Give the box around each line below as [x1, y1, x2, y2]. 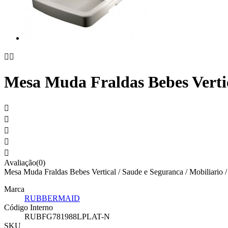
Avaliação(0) [4, 158, 45, 167]
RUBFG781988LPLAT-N [24, 212, 110, 221]
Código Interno [4, 203, 53, 212]
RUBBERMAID [24, 194, 80, 203]
